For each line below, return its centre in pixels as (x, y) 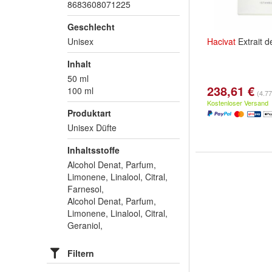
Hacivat (221, 41)
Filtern (81, 253)
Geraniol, (85, 225)
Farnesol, (86, 189)
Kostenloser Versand (238, 103)
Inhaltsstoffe (93, 150)
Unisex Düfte (92, 127)
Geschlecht (91, 27)
